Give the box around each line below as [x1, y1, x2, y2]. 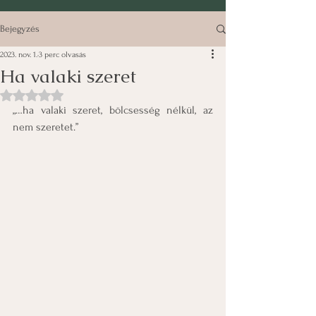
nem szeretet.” [13, 121, 78, 133]
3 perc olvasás [39, 50, 86, 59]
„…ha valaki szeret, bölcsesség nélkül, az [13, 104, 213, 116]
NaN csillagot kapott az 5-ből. [31, 88, 148, 100]
